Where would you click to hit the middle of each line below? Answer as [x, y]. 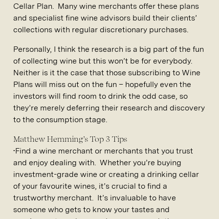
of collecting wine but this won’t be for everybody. [104, 61]
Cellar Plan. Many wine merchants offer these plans [106, 6]
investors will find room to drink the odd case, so [100, 96]
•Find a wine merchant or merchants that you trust [103, 151]
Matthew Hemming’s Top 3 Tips [70, 139]
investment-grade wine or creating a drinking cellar [106, 175]
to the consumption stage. [60, 120]
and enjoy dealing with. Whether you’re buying [97, 163]
